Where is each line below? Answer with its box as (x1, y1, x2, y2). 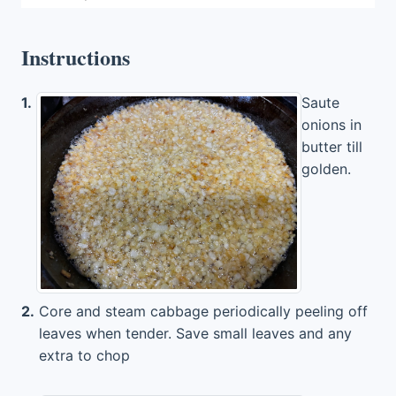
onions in (301, 116, 362, 133)
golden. (301, 160, 351, 178)
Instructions (21, 42, 130, 72)
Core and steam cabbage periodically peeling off (39, 301, 368, 320)
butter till (301, 138, 362, 156)
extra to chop (39, 346, 130, 364)
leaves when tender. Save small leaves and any (39, 324, 352, 342)
